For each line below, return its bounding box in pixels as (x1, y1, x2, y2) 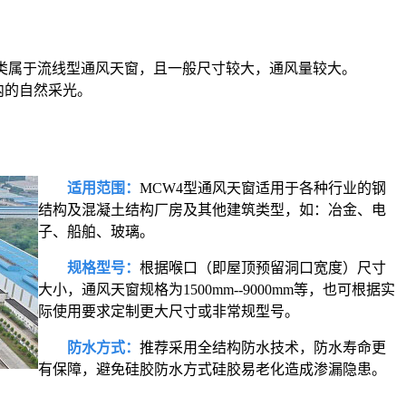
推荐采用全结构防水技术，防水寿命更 (140, 339, 386, 355)
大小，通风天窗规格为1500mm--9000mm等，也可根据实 (38, 281, 395, 297)
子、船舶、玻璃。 (38, 223, 154, 239)
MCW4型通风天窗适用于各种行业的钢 (140, 179, 386, 196)
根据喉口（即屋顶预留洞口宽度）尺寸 (140, 259, 386, 275)
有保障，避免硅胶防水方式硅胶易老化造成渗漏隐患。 (38, 361, 386, 377)
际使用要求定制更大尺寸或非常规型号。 (38, 303, 299, 319)
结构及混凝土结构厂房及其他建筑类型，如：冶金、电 (38, 201, 386, 217)
